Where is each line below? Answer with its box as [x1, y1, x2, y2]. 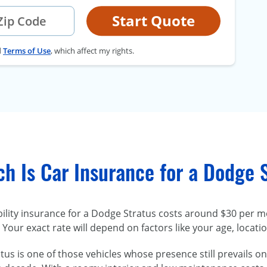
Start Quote [112, 11, 195, 31]
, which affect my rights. [51, 45, 134, 57]
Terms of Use [3, 45, 51, 57]
